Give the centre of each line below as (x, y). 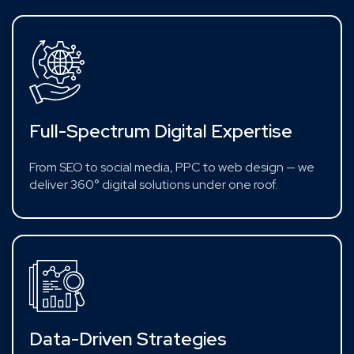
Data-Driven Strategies (128, 339)
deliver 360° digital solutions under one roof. (153, 185)
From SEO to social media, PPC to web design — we (172, 168)
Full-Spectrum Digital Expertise (161, 132)
